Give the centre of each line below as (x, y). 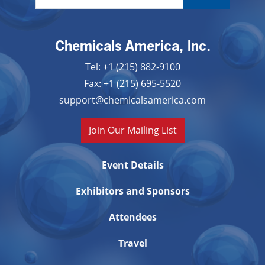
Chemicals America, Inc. (132, 45)
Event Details (132, 165)
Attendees (132, 217)
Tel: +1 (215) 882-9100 (132, 66)
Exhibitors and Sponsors (132, 191)
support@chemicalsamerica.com (132, 99)
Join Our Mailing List (132, 130)
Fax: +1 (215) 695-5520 (132, 83)
